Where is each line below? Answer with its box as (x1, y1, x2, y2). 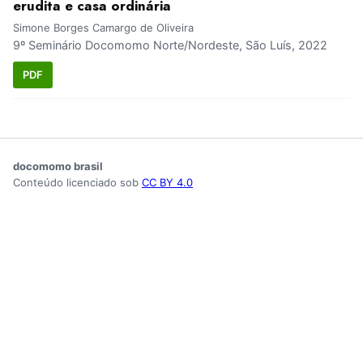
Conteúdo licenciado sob (13, 175, 142, 189)
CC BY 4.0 (142, 175, 193, 189)
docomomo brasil (13, 159, 103, 173)
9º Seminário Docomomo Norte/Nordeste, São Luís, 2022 (13, 38, 327, 53)
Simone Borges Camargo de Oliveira (13, 21, 194, 35)
